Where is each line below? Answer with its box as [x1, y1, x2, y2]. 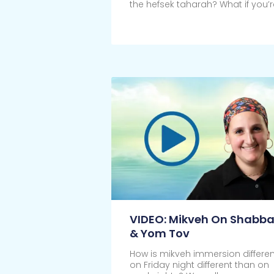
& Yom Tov [129, 226, 190, 242]
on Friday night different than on [129, 259, 269, 272]
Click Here [129, 25, 174, 38]
